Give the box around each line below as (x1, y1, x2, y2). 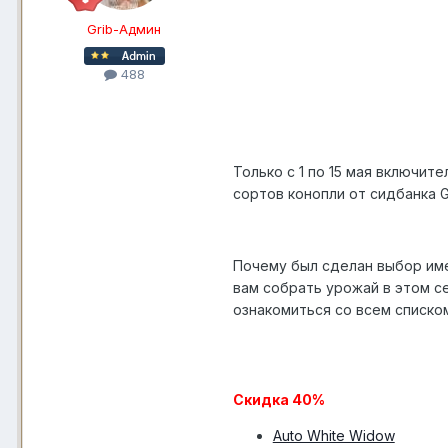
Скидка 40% (232, 391, 325, 409)
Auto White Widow (272, 427, 395, 445)
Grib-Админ (87, 21, 162, 38)
